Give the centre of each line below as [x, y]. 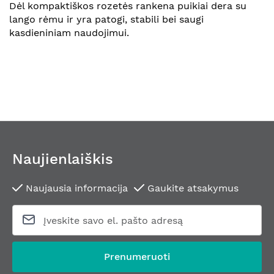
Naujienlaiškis [63, 159]
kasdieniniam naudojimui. [69, 33]
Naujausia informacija [75, 188]
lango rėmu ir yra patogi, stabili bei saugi [106, 19]
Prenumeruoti [137, 257]
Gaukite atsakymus [191, 188]
